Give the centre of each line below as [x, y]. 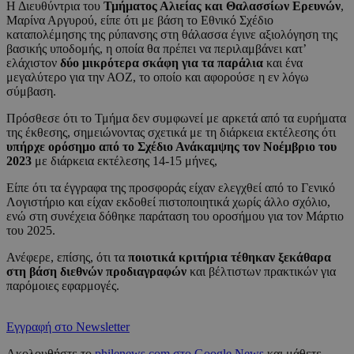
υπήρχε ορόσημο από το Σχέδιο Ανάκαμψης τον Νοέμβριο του [171, 147]
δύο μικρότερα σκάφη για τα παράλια [163, 63]
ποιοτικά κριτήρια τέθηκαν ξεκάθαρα [230, 258]
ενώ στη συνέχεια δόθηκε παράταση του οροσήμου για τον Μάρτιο [175, 217]
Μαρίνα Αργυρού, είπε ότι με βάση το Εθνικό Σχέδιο [140, 21]
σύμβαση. [31, 92]
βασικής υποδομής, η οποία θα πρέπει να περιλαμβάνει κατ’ [156, 49]
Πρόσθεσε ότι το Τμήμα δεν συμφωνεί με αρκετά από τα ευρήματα [176, 119]
